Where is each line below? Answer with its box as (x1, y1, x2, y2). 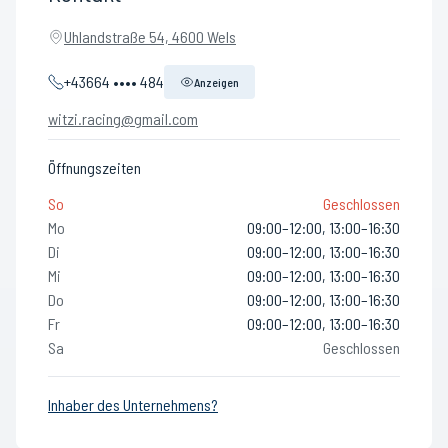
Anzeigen (194, 75, 239, 89)
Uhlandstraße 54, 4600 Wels (64, 27, 236, 46)
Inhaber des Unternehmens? (48, 395, 218, 414)
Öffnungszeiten (48, 158, 141, 177)
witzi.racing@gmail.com (48, 109, 198, 128)
